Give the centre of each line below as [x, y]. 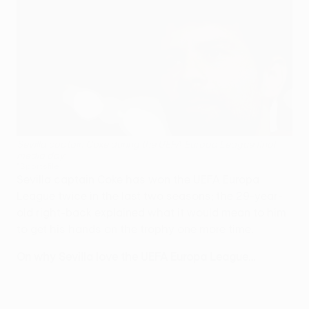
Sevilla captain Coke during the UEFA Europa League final [146, 144]
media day [41, 155]
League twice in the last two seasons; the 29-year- [150, 196]
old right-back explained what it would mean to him [151, 212]
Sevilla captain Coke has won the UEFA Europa [138, 179]
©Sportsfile [38, 165]
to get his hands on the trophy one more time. [135, 229]
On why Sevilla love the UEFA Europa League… [136, 256]
